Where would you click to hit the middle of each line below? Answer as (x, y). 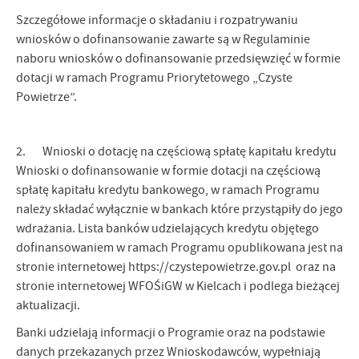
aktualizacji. (48, 306)
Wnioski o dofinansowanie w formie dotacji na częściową (168, 171)
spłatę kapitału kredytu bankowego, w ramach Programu (168, 190)
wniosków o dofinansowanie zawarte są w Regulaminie (163, 40)
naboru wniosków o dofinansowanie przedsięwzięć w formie (178, 59)
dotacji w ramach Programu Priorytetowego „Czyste (154, 78)
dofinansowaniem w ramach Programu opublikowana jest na (179, 248)
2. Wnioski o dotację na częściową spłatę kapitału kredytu (176, 152)
